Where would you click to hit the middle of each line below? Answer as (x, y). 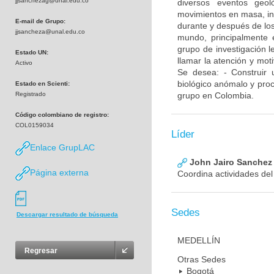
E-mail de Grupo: (40, 21)
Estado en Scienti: (43, 83)
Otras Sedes (202, 259)
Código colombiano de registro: (62, 115)
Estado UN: (32, 52)
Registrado (31, 94)
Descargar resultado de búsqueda (67, 215)
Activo (24, 63)
